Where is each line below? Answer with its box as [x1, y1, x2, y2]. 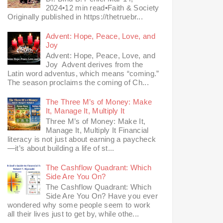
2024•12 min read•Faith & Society [45, 3, 159, 12]
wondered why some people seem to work [7, 201, 150, 210]
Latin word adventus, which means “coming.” [7, 69, 159, 78]
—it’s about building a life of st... [7, 144, 114, 153]
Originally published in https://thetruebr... [7, 12, 143, 21]
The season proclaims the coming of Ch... [7, 78, 149, 87]
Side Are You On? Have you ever [45, 192, 158, 201]
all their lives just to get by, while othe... [7, 210, 139, 219]
